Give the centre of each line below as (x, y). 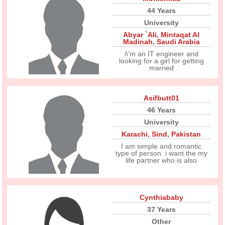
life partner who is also (161, 160)
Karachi (135, 134)
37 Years (161, 209)
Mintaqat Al (180, 35)
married (161, 68)
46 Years (161, 110)
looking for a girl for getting (161, 61)
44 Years (161, 11)
